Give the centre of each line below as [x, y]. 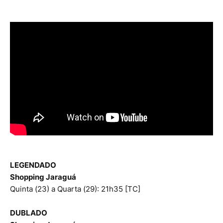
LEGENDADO [33, 165]
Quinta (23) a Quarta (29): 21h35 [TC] [75, 189]
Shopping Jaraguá [43, 177]
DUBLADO [29, 213]
